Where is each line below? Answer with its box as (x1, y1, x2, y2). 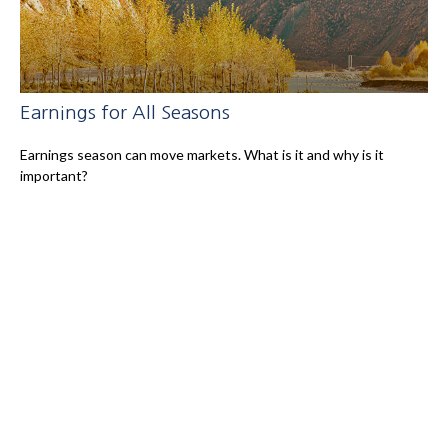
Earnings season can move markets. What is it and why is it (20, 145, 384, 163)
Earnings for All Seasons (20, 102, 230, 122)
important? (20, 166, 88, 184)
